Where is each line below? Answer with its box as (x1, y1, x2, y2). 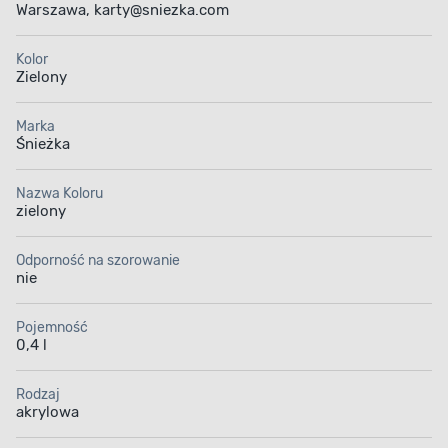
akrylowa (16, 403, 79, 422)
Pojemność (16, 319, 88, 337)
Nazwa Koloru (16, 185, 103, 203)
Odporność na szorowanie (16, 252, 180, 270)
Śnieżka (16, 135, 70, 154)
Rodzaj (16, 386, 60, 404)
